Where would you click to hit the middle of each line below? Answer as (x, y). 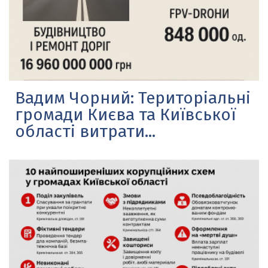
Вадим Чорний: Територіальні (133, 98)
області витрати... (85, 131)
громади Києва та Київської (125, 114)
